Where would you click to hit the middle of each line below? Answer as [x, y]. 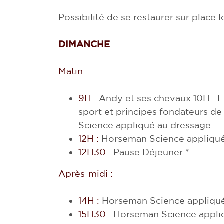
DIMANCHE [84, 44]
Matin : [73, 71]
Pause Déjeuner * [150, 152]
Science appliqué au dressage [145, 125]
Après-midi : [86, 174]
